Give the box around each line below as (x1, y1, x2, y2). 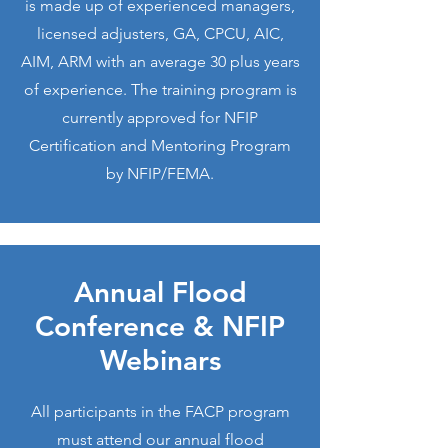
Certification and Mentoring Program (29, 136, 291, 155)
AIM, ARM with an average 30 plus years (20, 52, 300, 71)
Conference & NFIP (35, 309, 285, 343)
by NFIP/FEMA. (106, 164, 214, 183)
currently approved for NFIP (62, 108, 258, 127)
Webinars (99, 343, 221, 377)
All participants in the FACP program (30, 402, 290, 421)
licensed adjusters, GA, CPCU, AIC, (36, 24, 284, 43)
